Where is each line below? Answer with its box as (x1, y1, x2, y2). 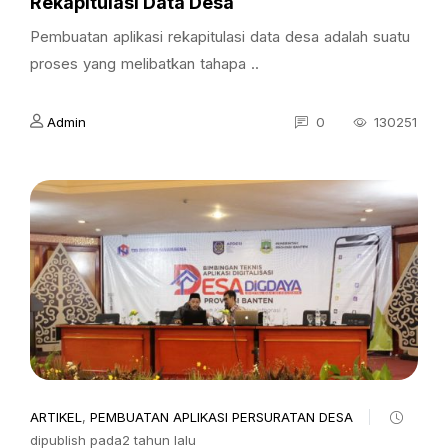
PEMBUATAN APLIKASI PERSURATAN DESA (90, 409, 353, 425)
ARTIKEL (30, 409, 82, 425)
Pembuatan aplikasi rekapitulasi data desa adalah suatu (30, 27, 410, 46)
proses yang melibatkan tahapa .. (30, 54, 259, 73)
